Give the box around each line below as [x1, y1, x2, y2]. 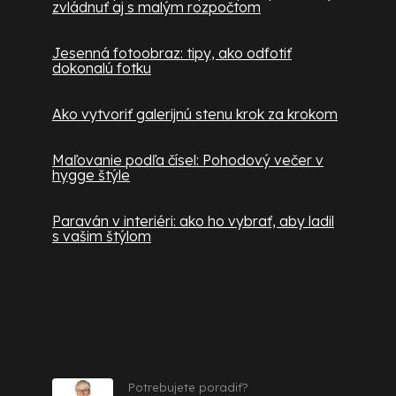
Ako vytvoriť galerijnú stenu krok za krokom [52, 105, 338, 124]
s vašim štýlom [52, 227, 151, 246]
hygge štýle [52, 166, 130, 185]
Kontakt [52, 331, 141, 359]
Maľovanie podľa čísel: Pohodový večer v [52, 151, 324, 170]
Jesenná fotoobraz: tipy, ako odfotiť [52, 44, 292, 63]
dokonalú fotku [52, 59, 151, 78]
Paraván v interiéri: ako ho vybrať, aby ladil [52, 212, 334, 231]
